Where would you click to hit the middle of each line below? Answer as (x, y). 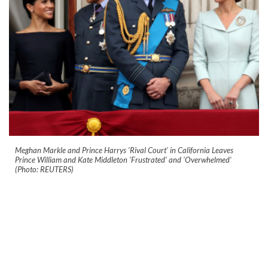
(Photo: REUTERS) (44, 170)
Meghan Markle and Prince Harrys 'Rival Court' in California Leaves (124, 150)
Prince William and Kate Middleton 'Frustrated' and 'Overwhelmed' (123, 160)
